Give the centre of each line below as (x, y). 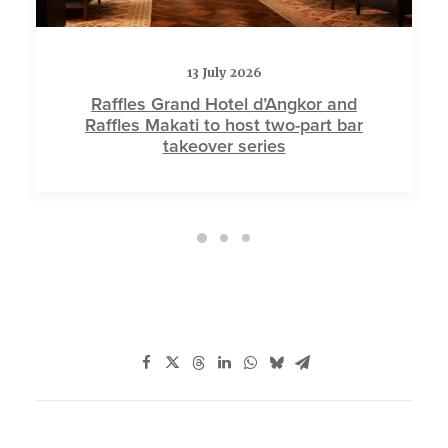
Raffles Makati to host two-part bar (224, 124)
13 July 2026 (224, 72)
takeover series (224, 145)
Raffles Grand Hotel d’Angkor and (224, 103)
